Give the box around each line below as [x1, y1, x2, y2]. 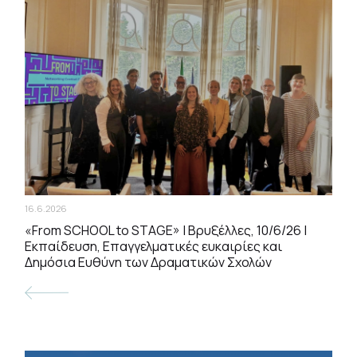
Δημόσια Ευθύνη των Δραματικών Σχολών [25, 253, 273, 272]
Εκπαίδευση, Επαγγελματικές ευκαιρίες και [25, 237, 283, 256]
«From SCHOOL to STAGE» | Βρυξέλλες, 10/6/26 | [25, 222, 308, 240]
